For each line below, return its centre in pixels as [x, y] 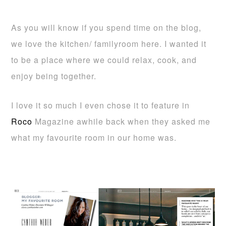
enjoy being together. [54, 76]
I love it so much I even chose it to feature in [101, 105]
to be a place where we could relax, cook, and [104, 60]
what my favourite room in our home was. [94, 137]
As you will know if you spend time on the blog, [106, 27]
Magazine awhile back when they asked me [122, 121]
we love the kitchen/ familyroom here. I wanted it [109, 43]
